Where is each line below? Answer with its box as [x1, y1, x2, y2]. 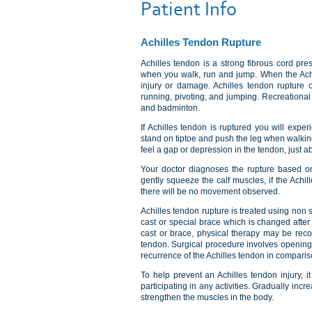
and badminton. [141, 103, 200, 113]
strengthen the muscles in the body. [141, 292, 274, 302]
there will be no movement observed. [141, 187, 280, 196]
